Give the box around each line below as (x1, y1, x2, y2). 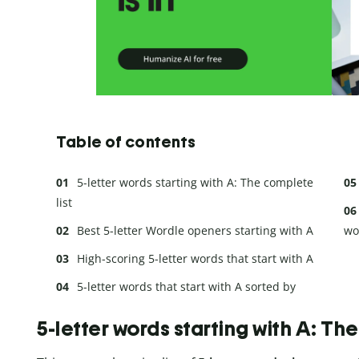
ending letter (56, 298, 126, 314)
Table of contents (56, 131, 196, 151)
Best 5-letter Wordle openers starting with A (77, 222, 313, 238)
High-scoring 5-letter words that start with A (77, 250, 313, 266)
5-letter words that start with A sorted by (77, 278, 296, 294)
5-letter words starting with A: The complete (77, 174, 313, 190)
